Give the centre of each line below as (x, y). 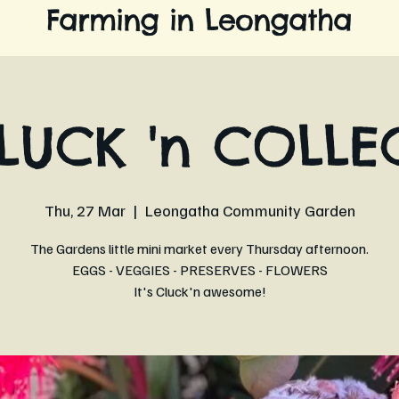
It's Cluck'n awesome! (199, 291)
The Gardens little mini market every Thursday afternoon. (199, 248)
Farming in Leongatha (199, 20)
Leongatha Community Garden (250, 210)
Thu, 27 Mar (85, 210)
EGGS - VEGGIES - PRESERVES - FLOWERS (199, 270)
